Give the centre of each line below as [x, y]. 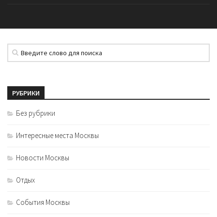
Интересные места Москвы [57, 136]
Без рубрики [36, 113]
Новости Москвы [43, 158]
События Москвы [43, 202]
